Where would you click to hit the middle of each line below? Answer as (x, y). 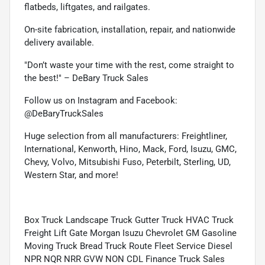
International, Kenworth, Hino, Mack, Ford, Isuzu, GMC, (130, 149)
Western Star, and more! (71, 175)
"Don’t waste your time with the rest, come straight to (129, 65)
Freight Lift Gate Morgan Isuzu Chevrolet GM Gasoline (130, 233)
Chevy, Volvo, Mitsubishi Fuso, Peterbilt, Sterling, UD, (127, 162)
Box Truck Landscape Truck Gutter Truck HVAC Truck (129, 220)
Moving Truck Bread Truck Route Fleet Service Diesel (128, 246)
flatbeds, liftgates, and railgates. (87, 7)
